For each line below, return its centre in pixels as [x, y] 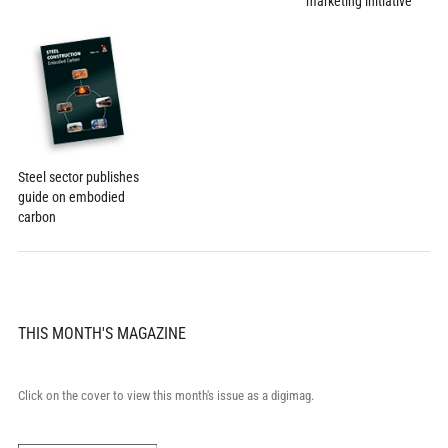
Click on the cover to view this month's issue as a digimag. [165, 396]
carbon [36, 217]
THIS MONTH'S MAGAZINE [101, 334]
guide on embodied [71, 197]
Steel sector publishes [78, 177]
